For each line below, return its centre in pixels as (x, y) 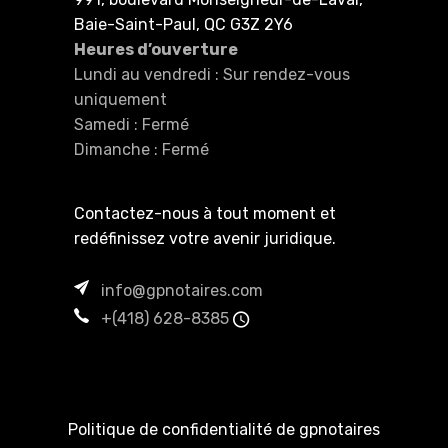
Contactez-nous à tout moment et (205, 213)
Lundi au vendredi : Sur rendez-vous (212, 74)
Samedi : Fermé (131, 124)
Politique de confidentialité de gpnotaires (224, 429)
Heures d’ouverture (156, 49)
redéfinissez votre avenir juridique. (205, 238)
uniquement (120, 99)
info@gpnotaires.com (182, 290)
